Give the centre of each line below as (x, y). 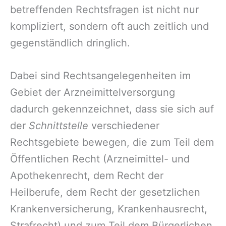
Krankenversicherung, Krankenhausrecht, (109, 209)
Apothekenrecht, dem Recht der (87, 176)
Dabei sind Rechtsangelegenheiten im (100, 76)
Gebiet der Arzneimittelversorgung (93, 93)
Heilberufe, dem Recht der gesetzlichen (105, 192)
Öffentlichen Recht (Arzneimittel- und (100, 159)
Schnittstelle (59, 126)
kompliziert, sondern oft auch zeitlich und (109, 26)
